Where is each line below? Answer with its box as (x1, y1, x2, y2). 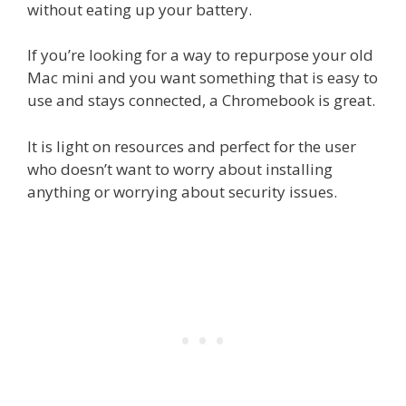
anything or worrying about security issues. (27, 180, 337, 202)
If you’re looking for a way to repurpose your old (27, 44, 373, 66)
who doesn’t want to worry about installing (27, 158, 333, 179)
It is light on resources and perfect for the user (27, 135, 356, 157)
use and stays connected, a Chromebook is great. (27, 90, 375, 111)
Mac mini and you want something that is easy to (27, 67, 378, 89)
